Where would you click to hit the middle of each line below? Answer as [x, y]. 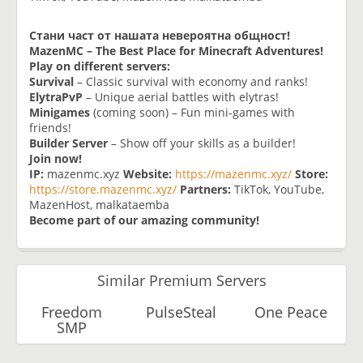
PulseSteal [181, 312]
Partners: [205, 189]
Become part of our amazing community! [144, 220]
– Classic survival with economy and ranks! [191, 81]
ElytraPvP [56, 96]
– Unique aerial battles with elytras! [181, 96]
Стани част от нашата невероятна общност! [160, 35]
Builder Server [68, 143]
